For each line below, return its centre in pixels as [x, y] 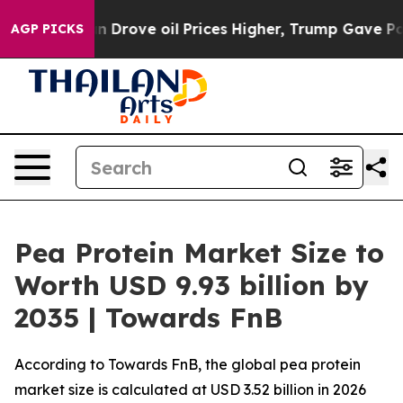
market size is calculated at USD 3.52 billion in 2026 [190, 390]
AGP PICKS [47, 29]
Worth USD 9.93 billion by [192, 285]
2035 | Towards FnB [148, 318]
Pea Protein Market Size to [199, 253]
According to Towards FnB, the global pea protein [188, 364]
